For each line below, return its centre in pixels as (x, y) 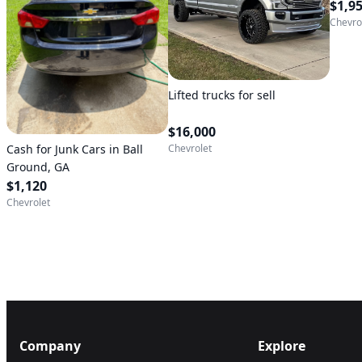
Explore (281, 345)
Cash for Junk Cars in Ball (75, 149)
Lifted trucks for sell (222, 95)
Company (50, 345)
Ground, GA (38, 166)
